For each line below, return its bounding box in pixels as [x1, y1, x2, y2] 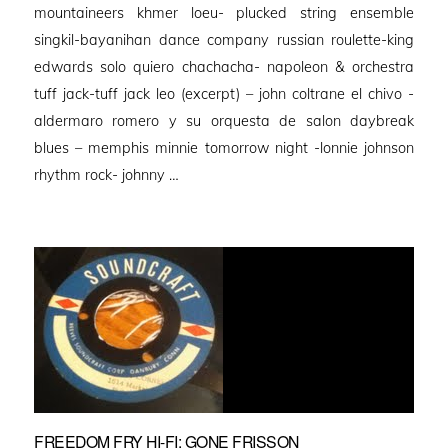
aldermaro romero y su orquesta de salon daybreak [34, 111, 414, 130]
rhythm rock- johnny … [34, 165, 179, 184]
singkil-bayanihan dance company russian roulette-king [34, 30, 414, 49]
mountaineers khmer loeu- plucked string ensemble [34, 3, 414, 22]
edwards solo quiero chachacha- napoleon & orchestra [34, 57, 414, 76]
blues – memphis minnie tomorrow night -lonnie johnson [34, 138, 414, 157]
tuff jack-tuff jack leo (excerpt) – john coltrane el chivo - [34, 84, 414, 103]
